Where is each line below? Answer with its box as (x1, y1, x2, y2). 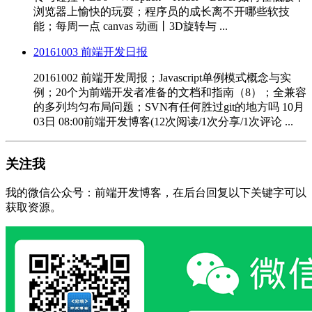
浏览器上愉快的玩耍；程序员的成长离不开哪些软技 (33, 5, 290, 17)
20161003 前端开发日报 (33, 45, 148, 58)
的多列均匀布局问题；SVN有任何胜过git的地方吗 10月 (33, 100, 304, 113)
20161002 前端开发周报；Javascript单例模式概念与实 (33, 71, 291, 84)
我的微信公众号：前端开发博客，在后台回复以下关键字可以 (6, 187, 306, 199)
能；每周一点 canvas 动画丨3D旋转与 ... (33, 19, 228, 32)
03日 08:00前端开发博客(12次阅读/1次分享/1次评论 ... (33, 115, 293, 127)
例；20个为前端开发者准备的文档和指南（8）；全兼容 (33, 86, 306, 98)
